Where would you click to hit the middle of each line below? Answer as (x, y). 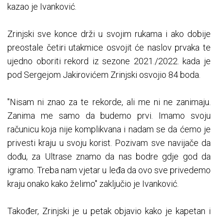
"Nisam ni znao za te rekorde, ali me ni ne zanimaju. (109, 102)
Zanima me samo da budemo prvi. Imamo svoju (109, 116)
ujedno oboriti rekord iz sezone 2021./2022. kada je (109, 61)
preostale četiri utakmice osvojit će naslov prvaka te (109, 48)
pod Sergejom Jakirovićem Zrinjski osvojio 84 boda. (104, 75)
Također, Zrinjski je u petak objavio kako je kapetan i (109, 211)
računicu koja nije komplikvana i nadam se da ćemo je (109, 129)
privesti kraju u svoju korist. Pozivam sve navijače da (109, 143)
